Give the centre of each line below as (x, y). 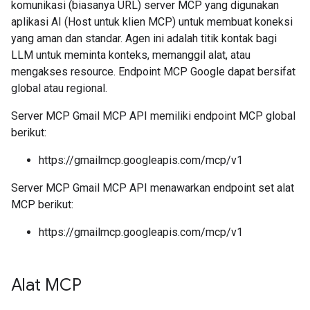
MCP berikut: (42, 204)
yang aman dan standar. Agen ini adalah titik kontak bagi (144, 38)
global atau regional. (59, 88)
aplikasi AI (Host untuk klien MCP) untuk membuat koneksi (152, 22)
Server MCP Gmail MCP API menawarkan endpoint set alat (153, 188)
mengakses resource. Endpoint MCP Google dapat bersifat (153, 72)
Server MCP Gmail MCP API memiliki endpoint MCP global (153, 116)
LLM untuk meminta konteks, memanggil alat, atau (131, 55)
